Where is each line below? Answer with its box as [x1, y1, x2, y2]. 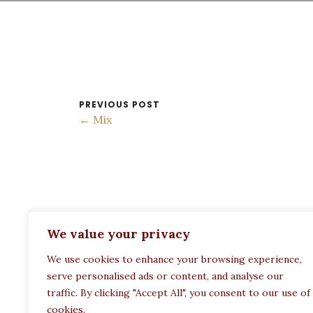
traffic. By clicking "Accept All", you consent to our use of [47, 286, 310, 299]
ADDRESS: [161, 210, 243, 233]
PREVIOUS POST [79, 99, 160, 110]
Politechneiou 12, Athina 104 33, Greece [97, 254, 306, 268]
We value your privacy [47, 226, 190, 242]
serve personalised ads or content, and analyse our [47, 270, 284, 282]
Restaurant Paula [156, 235, 248, 249]
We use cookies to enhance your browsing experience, [47, 253, 302, 265]
